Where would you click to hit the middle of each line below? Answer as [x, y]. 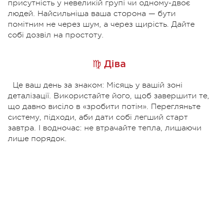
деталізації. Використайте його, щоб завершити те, [109, 96]
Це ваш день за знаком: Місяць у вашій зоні [98, 85]
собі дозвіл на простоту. [56, 35]
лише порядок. [37, 138]
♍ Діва [109, 64]
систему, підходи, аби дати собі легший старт [98, 117]
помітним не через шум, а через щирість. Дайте [101, 24]
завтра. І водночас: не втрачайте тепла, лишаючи [105, 128]
